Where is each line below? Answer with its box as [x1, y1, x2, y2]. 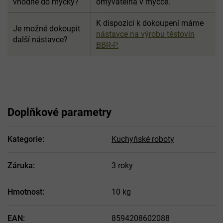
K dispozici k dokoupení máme [96, 18, 204, 28]
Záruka [7, 161, 33, 171]
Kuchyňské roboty [111, 134, 174, 144]
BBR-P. [96, 40, 118, 50]
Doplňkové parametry [7, 106, 111, 119]
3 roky [111, 161, 133, 171]
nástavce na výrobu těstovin [96, 29, 195, 39]
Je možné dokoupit [13, 24, 80, 34]
